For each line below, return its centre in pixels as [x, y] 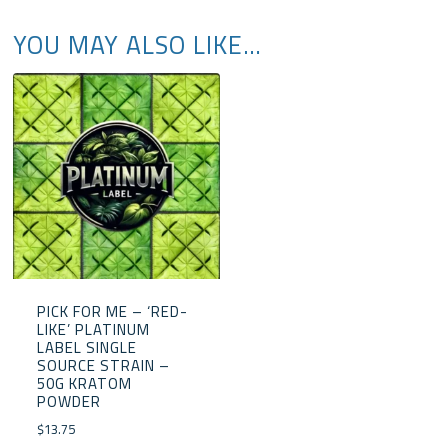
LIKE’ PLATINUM [93, 330]
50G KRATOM [84, 384]
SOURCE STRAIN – [103, 366]
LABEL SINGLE [86, 348]
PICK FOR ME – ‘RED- [112, 312]
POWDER [68, 402]
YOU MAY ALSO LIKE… [138, 45]
